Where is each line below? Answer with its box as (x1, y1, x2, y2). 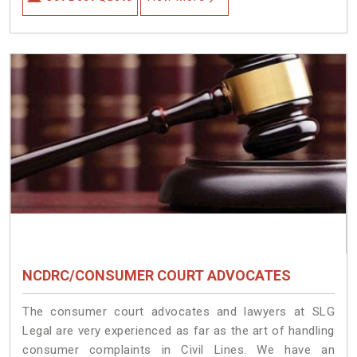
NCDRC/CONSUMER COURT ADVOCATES (22, 266, 291, 284)
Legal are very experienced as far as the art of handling (22, 323, 335, 338)
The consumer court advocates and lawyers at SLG (22, 304, 335, 319)
